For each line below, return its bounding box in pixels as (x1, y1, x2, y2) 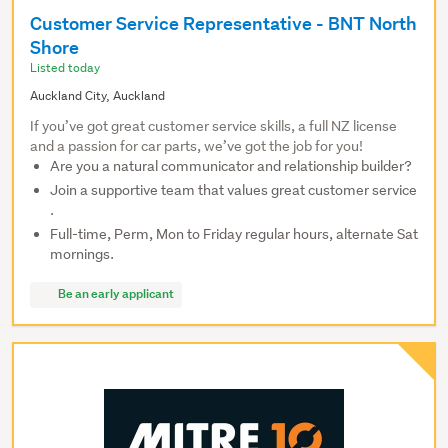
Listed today (30, 59, 100, 77)
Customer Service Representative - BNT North (30, 12, 417, 36)
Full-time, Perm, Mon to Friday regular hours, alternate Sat (50, 225, 418, 244)
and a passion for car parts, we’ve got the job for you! (30, 137, 363, 156)
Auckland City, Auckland (30, 87, 165, 105)
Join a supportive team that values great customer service (50, 181, 417, 200)
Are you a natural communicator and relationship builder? (50, 157, 412, 176)
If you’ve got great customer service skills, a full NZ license (30, 117, 397, 136)
